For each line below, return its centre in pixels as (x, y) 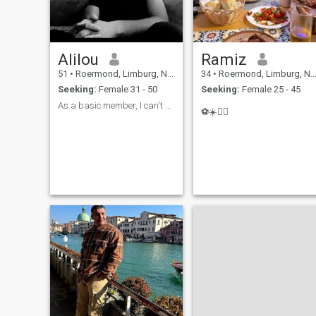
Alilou (78, 59)
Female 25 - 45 (270, 90)
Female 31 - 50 (127, 90)
